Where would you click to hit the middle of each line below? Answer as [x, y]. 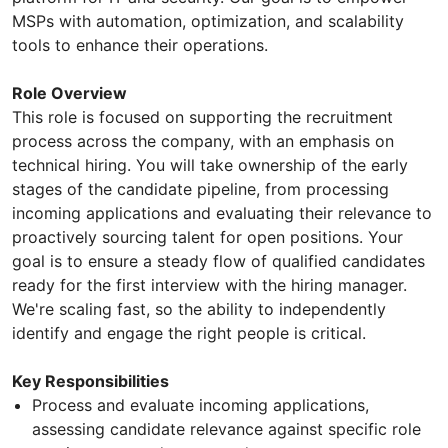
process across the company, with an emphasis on [203, 141]
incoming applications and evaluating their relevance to [222, 213]
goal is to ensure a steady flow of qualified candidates [218, 261]
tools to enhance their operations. [140, 45]
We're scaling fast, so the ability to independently [199, 309]
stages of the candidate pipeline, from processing [200, 189]
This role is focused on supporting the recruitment [202, 117]
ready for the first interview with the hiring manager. [209, 285]
